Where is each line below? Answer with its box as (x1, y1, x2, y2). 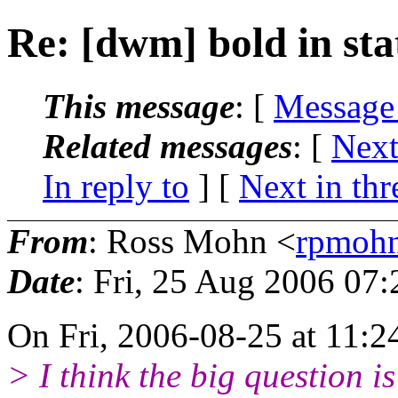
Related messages (43, 126, 292, 165)
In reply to (43, 166, 189, 205)
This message (43, 86, 235, 125)
